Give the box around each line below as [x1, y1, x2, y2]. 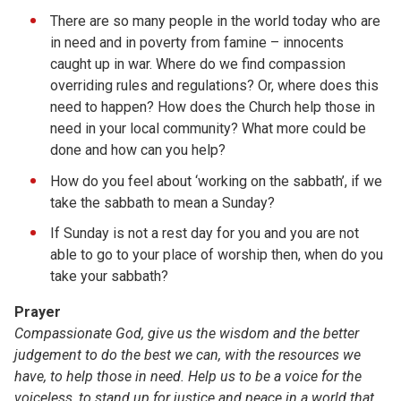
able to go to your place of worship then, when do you [50, 246, 383, 264]
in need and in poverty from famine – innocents [50, 33, 344, 51]
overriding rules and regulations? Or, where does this [50, 76, 379, 94]
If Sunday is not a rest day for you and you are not [50, 225, 359, 243]
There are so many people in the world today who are [50, 12, 380, 30]
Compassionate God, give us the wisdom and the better [14, 325, 359, 343]
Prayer [14, 303, 61, 321]
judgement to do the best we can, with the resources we [14, 346, 361, 364]
